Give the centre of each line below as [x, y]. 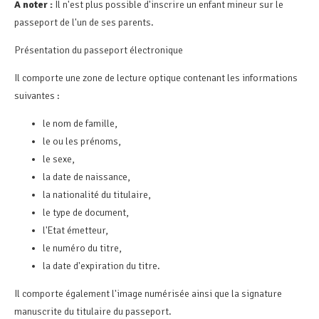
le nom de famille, [80, 123]
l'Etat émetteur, [75, 230]
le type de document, [86, 212]
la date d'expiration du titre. [103, 266]
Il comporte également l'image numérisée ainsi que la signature [148, 293]
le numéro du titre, [82, 248]
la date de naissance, [87, 177]
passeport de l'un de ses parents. [86, 22]
